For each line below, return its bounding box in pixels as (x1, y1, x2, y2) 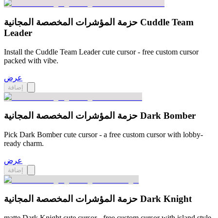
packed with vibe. (4, 56, 58, 65)
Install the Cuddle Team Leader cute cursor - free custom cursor (4, 47, 199, 56)
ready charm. (4, 139, 44, 148)
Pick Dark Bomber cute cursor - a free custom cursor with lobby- (4, 130, 203, 139)
